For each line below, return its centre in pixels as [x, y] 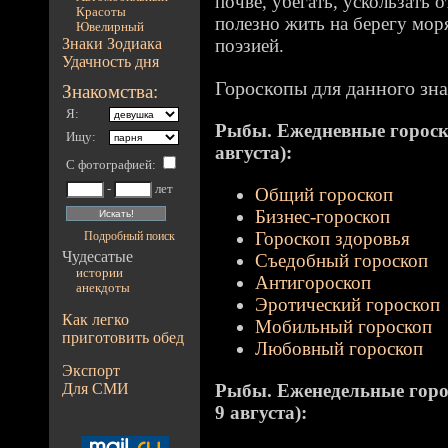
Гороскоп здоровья [332, 238]
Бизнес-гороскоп [322, 216]
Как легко [96, 319]
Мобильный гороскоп [343, 326]
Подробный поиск [129, 236]
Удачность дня [111, 61]
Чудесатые [98, 256]
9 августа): [261, 412]
